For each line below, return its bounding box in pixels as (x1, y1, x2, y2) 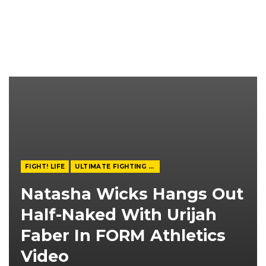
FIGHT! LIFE (25, 163, 65, 171)
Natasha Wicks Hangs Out (21, 184, 243, 204)
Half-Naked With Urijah (21, 205, 217, 225)
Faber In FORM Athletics (21, 226, 226, 246)
